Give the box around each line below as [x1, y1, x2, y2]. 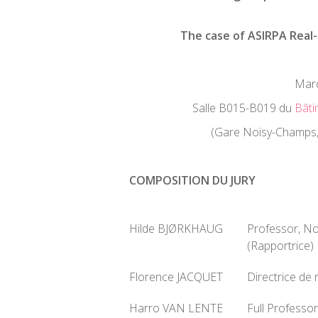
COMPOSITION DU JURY [129, 172, 256, 188]
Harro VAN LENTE [129, 300, 223, 316]
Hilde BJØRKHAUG [129, 221, 223, 236]
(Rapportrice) [247, 238, 314, 253]
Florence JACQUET [129, 269, 223, 285]
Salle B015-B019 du [192, 100, 295, 116]
